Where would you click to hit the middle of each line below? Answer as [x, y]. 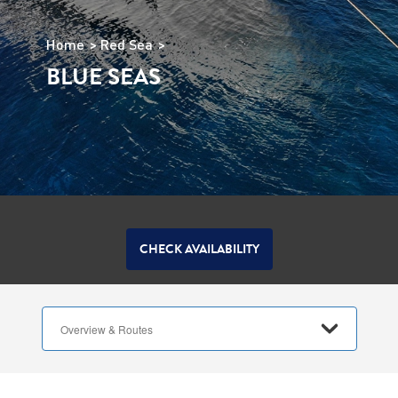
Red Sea [126, 44]
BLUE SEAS [103, 77]
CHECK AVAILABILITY [199, 249]
